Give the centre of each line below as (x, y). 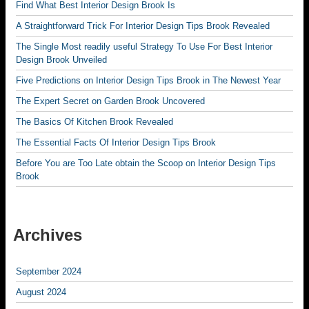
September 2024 (49, 271)
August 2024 (41, 292)
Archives (48, 235)
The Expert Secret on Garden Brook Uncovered (110, 101)
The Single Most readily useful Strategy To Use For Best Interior (144, 47)
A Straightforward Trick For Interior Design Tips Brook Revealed (143, 26)
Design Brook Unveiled (61, 60)
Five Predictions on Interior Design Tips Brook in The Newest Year (148, 80)
